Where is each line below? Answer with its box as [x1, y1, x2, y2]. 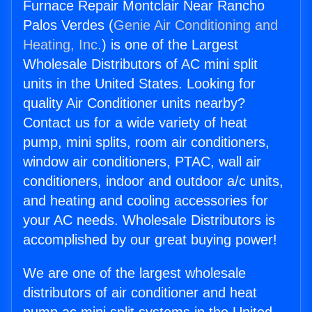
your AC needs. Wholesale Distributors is [23, 212, 275, 228]
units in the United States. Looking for [23, 76, 256, 92]
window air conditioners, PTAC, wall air [23, 154, 261, 170]
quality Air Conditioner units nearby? [23, 95, 245, 111]
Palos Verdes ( [23, 17, 114, 33]
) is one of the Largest [102, 37, 238, 53]
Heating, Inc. [23, 37, 102, 53]
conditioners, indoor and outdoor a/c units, [23, 173, 283, 189]
